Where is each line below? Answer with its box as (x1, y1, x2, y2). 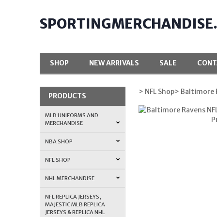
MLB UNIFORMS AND (45, 111, 99, 119)
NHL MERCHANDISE (45, 174, 95, 182)
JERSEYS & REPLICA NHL (45, 208, 106, 216)
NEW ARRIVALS (89, 59, 139, 68)
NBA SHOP (45, 138, 73, 145)
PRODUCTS (48, 92, 86, 101)
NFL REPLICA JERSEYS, (45, 193, 102, 200)
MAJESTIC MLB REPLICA (45, 201, 106, 208)
